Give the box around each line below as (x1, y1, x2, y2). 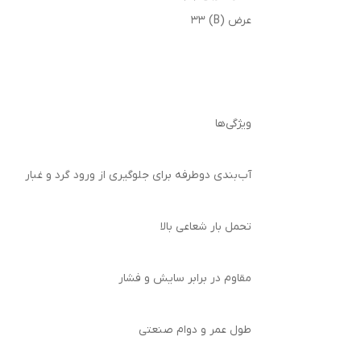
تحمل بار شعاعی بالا (160, 218, 251, 234)
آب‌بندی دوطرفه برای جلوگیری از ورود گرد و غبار (25, 167, 251, 183)
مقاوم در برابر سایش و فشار (118, 270, 251, 286)
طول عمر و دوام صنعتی (139, 322, 251, 338)
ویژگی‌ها (215, 115, 251, 131)
